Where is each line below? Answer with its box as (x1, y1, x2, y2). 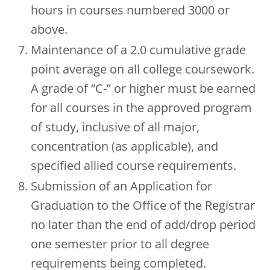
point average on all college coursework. (31, 60, 254, 77)
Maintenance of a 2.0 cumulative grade (31, 41, 246, 58)
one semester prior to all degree (31, 235, 209, 252)
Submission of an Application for (31, 177, 212, 194)
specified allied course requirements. (31, 157, 239, 174)
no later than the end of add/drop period (31, 216, 256, 233)
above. (31, 20, 67, 37)
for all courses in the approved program (31, 99, 252, 116)
